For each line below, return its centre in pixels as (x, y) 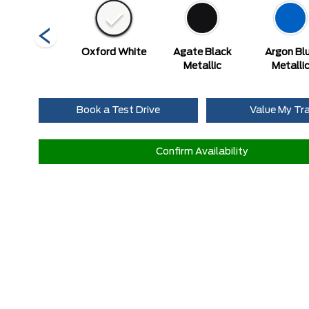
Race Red (26, 52)
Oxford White (114, 52)
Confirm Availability (202, 152)
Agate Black (202, 52)
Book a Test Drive (118, 110)
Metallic (202, 66)
